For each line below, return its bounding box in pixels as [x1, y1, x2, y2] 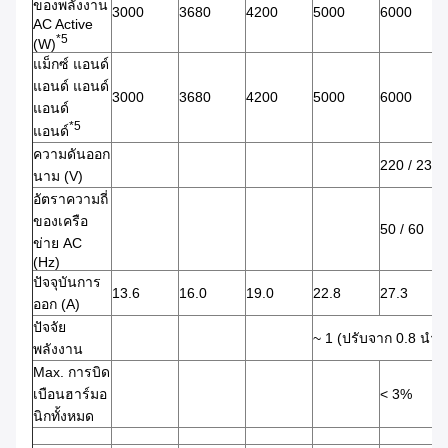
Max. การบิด [33, 364, 110, 381]
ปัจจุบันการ [33, 274, 101, 291]
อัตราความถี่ [33, 191, 108, 208]
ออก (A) [33, 296, 80, 313]
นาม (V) [33, 168, 83, 185]
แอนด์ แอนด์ [33, 78, 109, 95]
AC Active [33, 16, 93, 33]
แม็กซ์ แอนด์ [33, 56, 109, 73]
